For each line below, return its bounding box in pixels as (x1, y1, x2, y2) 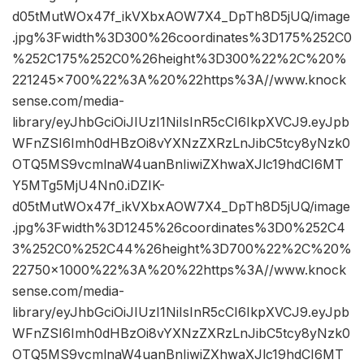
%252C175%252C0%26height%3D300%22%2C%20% (12, 50, 347, 67)
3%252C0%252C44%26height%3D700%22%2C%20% (12, 240, 352, 258)
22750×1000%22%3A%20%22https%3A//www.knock (12, 262, 346, 279)
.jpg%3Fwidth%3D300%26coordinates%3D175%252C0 (12, 29, 352, 46)
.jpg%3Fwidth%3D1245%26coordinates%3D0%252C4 (12, 219, 345, 236)
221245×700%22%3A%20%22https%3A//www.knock (12, 71, 346, 89)
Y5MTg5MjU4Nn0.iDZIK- (12, 177, 165, 194)
